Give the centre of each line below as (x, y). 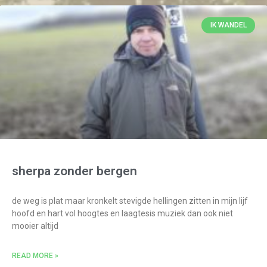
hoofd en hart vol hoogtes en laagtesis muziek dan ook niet (122, 214)
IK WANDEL (228, 25)
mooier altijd (35, 226)
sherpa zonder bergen (74, 171)
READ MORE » (35, 256)
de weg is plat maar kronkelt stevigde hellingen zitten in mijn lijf (130, 201)
